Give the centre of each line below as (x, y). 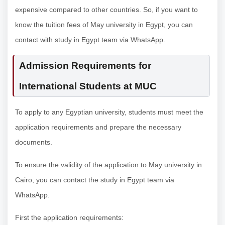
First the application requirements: (69, 217)
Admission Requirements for (85, 65)
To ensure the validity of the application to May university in (108, 164)
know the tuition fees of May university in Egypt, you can (104, 24)
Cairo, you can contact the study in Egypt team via (95, 180)
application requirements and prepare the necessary (98, 127)
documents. (34, 142)
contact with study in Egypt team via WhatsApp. (90, 39)
